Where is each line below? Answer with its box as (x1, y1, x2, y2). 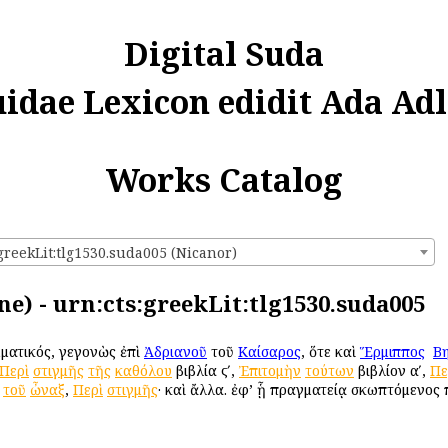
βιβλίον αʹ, (354, 360, 430, 380)
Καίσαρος (238, 341, 301, 361)
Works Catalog (105, 158, 343, 201)
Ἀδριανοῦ (144, 341, 207, 361)
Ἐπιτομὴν (239, 360, 301, 380)
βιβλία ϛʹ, (172, 360, 239, 380)
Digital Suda (124, 32, 324, 75)
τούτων (305, 360, 354, 380)
